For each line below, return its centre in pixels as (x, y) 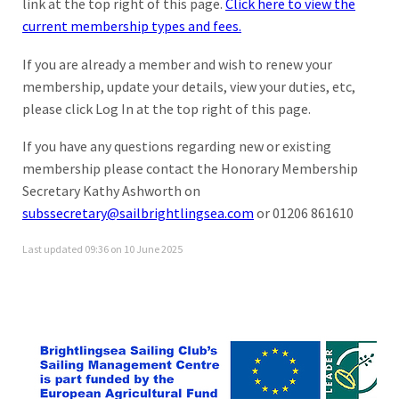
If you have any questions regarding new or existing (177, 147)
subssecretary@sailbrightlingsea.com (138, 213)
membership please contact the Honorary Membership (190, 169)
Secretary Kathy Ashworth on (111, 191)
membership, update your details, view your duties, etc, (189, 86)
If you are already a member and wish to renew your (177, 64)
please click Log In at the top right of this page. (167, 108)
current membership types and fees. (132, 26)
